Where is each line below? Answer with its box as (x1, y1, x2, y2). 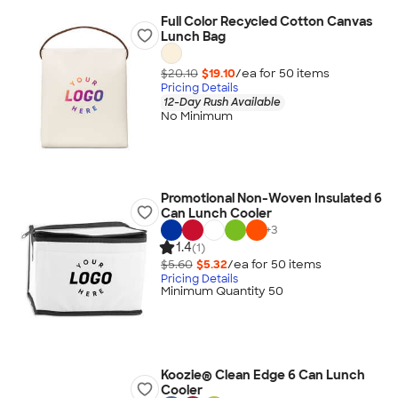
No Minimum (160, 108, 233, 124)
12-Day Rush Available (163, 94, 281, 109)
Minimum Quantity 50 (160, 283, 283, 299)
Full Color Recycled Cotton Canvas (160, 13, 372, 29)
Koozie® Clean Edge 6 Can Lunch (160, 367, 365, 383)
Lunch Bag (160, 28, 226, 44)
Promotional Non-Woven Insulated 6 (160, 190, 382, 206)
